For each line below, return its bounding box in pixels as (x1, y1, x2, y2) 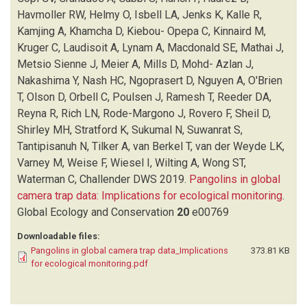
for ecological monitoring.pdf (31, 258, 148, 269)
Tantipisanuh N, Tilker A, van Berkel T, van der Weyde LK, (17, 139, 284, 153)
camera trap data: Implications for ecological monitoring (17, 188, 282, 202)
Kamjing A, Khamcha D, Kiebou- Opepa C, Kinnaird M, (17, 24, 266, 38)
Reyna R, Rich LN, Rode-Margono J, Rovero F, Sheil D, (17, 106, 271, 120)
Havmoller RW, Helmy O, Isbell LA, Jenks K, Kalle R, (17, 8, 262, 21)
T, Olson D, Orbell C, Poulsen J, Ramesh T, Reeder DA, (17, 90, 271, 103)
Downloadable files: (17, 230, 100, 241)
